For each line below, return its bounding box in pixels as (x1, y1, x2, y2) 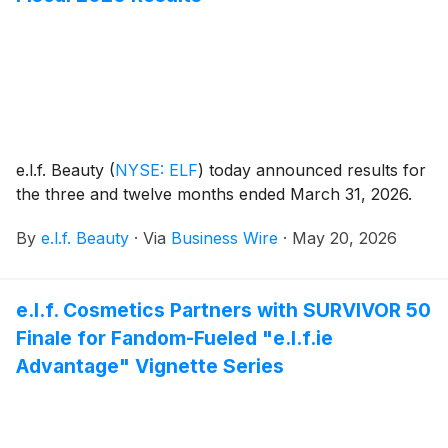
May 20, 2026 (292, 227, 397, 248)
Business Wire (171, 227, 278, 248)
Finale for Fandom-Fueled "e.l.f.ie (16, 325, 333, 350)
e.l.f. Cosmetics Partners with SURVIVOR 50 (16, 297, 431, 322)
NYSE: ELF (115, 159, 198, 180)
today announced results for (204, 159, 426, 180)
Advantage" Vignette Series (16, 353, 284, 378)
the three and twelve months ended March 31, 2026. (16, 183, 412, 204)
